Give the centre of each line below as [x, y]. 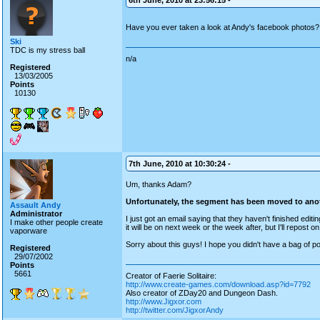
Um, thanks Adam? [159, 184]
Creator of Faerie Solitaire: [171, 276]
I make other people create [56, 222]
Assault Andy [35, 205]
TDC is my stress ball [47, 50]
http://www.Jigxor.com [164, 301]
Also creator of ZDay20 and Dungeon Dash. [202, 293]
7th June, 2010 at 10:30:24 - [180, 164]
